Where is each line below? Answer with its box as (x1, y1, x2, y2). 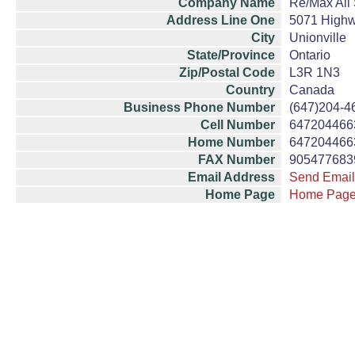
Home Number (188, 136, 275, 149)
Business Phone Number (124, 101, 275, 114)
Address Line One (166, 13, 275, 27)
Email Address (188, 170, 275, 184)
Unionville (289, 31, 346, 44)
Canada (289, 83, 334, 97)
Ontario (289, 48, 330, 62)
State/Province (187, 48, 275, 62)
